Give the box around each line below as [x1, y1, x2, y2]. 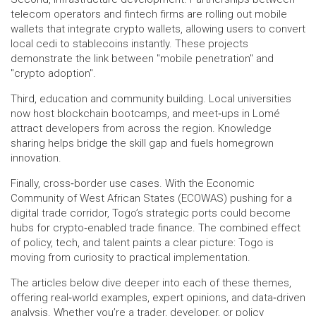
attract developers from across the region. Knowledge [11, 122, 272, 135]
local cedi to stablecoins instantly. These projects [11, 37, 248, 50]
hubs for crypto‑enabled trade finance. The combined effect [11, 221, 300, 234]
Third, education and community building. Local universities [11, 92, 291, 105]
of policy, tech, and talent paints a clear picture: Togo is [11, 236, 274, 249]
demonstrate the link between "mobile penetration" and [11, 52, 274, 65]
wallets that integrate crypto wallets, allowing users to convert [11, 23, 305, 35]
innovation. [11, 152, 61, 164]
